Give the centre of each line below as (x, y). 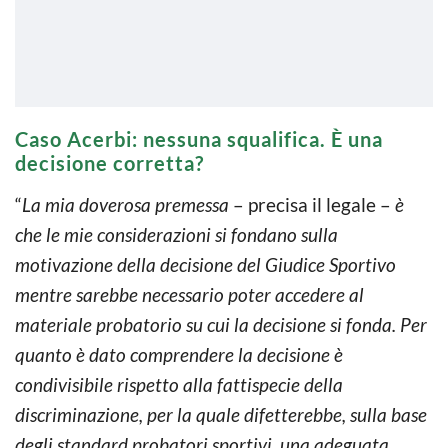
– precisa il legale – (312, 204)
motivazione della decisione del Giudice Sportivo (205, 264)
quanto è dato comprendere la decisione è (179, 354)
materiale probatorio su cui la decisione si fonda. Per (221, 324)
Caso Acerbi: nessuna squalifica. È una (199, 138)
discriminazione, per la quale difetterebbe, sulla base (221, 414)
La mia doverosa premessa (125, 204)
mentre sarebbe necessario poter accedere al (189, 294)
